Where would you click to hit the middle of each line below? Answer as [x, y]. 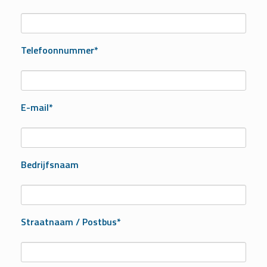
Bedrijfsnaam [50, 165]
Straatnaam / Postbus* [71, 222]
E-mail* [37, 108]
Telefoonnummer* [60, 50]
